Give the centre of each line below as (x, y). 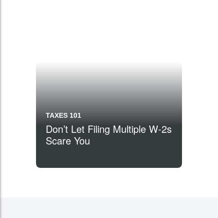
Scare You (68, 140)
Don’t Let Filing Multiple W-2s (109, 129)
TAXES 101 (64, 115)
